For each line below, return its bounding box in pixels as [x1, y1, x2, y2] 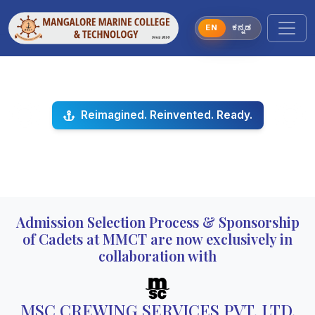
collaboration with [98, 246, 217, 265]
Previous [23, 115, 71, 130]
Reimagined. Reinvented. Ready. [80, 108, 252, 122]
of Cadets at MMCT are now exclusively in [22, 229, 292, 248]
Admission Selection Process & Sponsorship [15, 212, 300, 231]
